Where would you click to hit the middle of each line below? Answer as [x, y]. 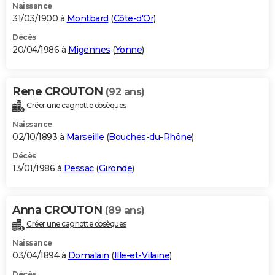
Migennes [89, 50]
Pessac [79, 168]
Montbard [87, 19]
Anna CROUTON [59, 210]
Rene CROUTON [59, 92]
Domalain [88, 255]
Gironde [115, 168]
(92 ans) [125, 92]
